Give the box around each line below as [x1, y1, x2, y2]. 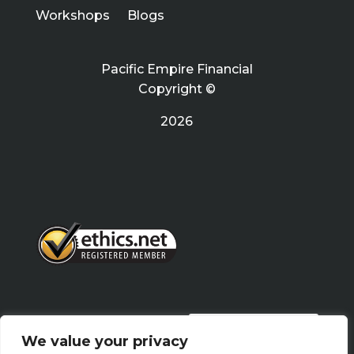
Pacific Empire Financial [100, 62, 253, 77]
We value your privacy [21, 333, 188, 350]
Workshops [35, 8, 110, 24]
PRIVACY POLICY [202, 321, 306, 337]
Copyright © [137, 81, 216, 97]
